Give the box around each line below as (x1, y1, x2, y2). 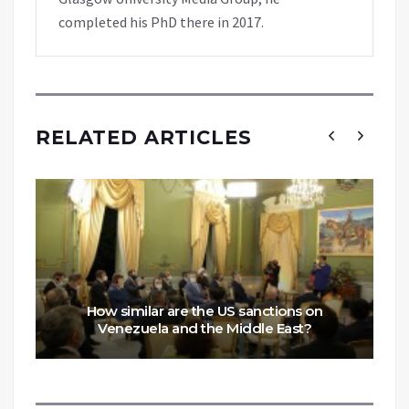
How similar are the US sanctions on (86, 301, 323, 320)
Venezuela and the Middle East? (98, 319, 311, 337)
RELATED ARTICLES (36, 125, 252, 149)
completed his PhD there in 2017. (58, 12, 264, 31)
